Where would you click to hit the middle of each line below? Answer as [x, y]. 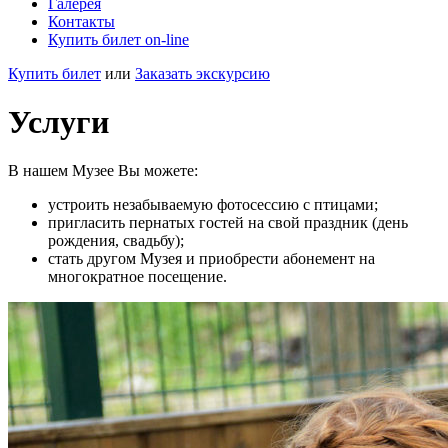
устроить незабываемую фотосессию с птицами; [213, 205]
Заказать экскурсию [202, 73]
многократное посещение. [137, 277]
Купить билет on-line [118, 39]
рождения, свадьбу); [116, 241]
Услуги [58, 121]
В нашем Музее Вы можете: [103, 171]
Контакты [81, 21]
